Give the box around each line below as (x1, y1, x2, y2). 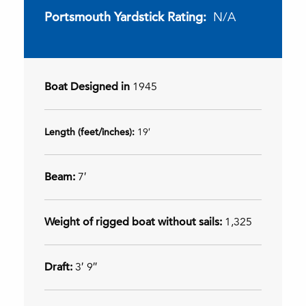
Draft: (44, 260, 72, 274)
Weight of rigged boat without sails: (44, 214, 225, 229)
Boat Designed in (44, 79, 133, 94)
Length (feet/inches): (44, 125, 137, 138)
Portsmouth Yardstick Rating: (44, 8, 206, 25)
